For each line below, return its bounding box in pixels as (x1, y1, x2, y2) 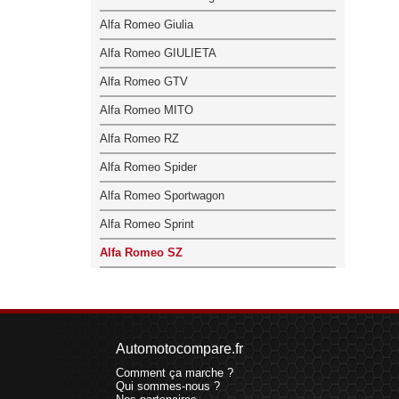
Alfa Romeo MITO (100, 102, 193, 117)
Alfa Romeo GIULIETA (100, 45, 216, 60)
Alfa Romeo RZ (100, 131, 179, 145)
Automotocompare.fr (116, 339, 243, 356)
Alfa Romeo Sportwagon (100, 188, 224, 202)
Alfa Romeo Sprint (100, 216, 194, 231)
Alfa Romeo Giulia (100, 17, 193, 31)
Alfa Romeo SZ (100, 245, 183, 259)
